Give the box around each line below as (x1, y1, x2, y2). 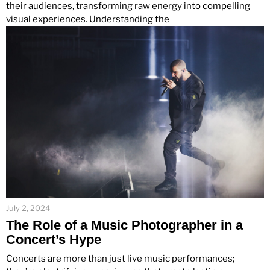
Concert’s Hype (6, 231, 101, 247)
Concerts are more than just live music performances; (6, 253, 234, 264)
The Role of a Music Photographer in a (6, 217, 243, 233)
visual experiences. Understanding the (6, 13, 169, 25)
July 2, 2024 (6, 202, 50, 213)
